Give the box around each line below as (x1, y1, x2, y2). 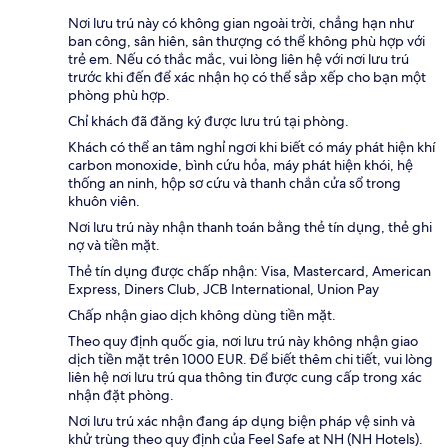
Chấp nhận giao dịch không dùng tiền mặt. (68, 305, 336, 324)
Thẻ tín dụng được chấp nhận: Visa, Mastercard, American (68, 261, 431, 280)
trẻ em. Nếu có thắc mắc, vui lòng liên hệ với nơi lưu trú (68, 49, 409, 68)
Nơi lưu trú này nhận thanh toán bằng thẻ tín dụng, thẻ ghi (68, 217, 432, 236)
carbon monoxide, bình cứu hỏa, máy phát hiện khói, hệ (68, 155, 413, 174)
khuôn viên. (68, 191, 140, 210)
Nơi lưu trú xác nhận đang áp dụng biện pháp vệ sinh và (68, 411, 415, 430)
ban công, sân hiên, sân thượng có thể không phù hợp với (68, 31, 425, 50)
